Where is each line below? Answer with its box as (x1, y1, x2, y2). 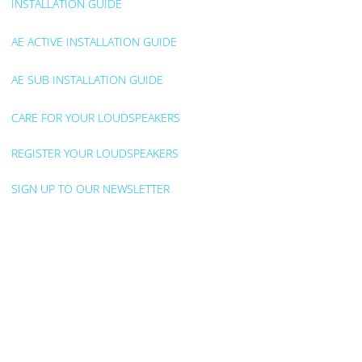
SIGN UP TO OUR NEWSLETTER (11, 181, 170, 197)
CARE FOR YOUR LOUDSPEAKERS (11, 110, 180, 126)
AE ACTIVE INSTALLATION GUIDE (11, 33, 177, 49)
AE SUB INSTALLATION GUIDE (11, 72, 163, 88)
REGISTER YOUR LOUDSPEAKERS (11, 145, 179, 162)
